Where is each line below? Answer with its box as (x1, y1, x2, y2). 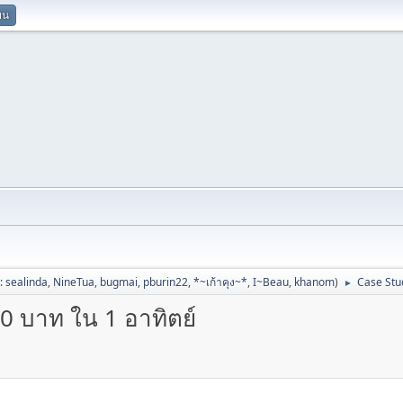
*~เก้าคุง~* (193, 274, 247, 290)
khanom (294, 274, 335, 290)
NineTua (53, 274, 94, 290)
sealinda (5, 274, 48, 290)
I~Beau (253, 274, 289, 290)
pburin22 (143, 274, 188, 290)
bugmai (100, 274, 138, 290)
